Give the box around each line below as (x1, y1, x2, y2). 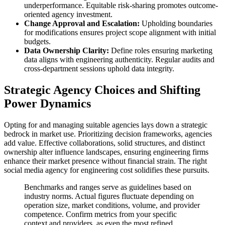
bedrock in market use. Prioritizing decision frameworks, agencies (4, 129, 212, 138)
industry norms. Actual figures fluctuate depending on (24, 191, 194, 200)
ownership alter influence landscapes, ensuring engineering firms (4, 147, 208, 156)
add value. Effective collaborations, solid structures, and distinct (4, 138, 205, 147)
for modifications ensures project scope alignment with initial (24, 28, 216, 37)
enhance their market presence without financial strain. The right (4, 156, 207, 165)
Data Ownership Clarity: (24, 46, 109, 55)
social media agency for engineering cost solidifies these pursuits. (4, 165, 209, 174)
